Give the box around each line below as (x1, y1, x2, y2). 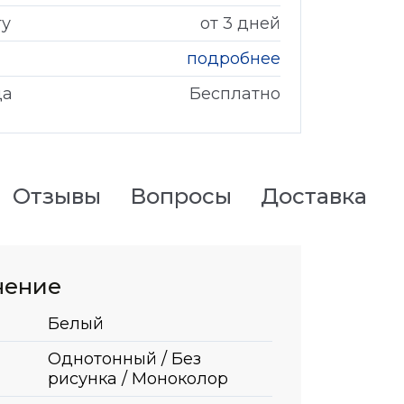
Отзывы (12, 182, 101, 209)
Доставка (260, 182, 367, 209)
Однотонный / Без (48, 348, 201, 369)
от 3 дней (200, 13, 280, 33)
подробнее (187, 48, 280, 69)
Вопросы (129, 182, 232, 209)
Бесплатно (189, 83, 280, 104)
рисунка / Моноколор (48, 368, 228, 389)
